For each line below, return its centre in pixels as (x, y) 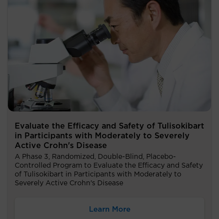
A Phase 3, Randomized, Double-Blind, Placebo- (95, 157)
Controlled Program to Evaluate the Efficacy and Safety (109, 165)
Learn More (109, 209)
